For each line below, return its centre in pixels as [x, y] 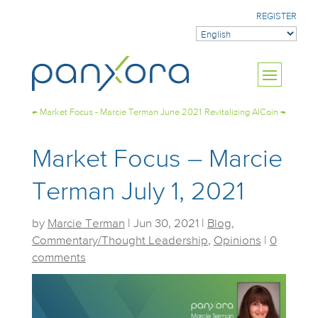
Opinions [237, 241]
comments [59, 258]
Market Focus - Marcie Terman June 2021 [120, 113]
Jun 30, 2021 [166, 224]
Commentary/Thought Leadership [120, 241]
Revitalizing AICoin [242, 113]
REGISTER [276, 17]
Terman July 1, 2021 [138, 192]
